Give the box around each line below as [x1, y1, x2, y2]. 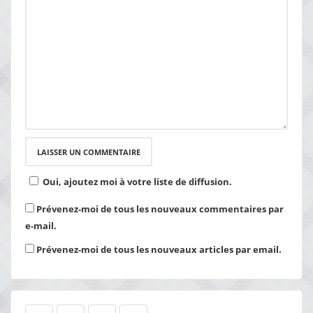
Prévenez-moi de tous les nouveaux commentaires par [36, 203, 284, 216]
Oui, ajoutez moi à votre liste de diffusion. [43, 175, 232, 189]
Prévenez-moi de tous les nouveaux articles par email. [36, 243, 282, 256]
